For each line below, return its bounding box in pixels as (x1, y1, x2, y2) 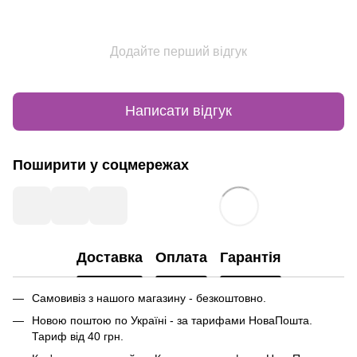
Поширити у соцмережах (13, 156, 189, 173)
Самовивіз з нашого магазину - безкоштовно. (32, 291, 266, 304)
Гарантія (219, 249, 281, 266)
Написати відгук (125, 103, 232, 120)
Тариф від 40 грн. (32, 329, 124, 343)
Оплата (155, 249, 207, 266)
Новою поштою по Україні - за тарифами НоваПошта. (32, 313, 312, 327)
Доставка (76, 249, 143, 266)
